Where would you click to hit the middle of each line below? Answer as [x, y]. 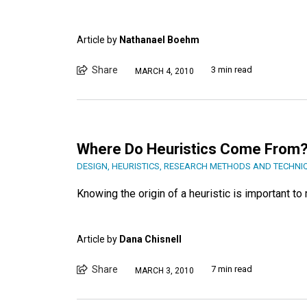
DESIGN [92, 167]
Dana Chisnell [150, 240]
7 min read [232, 269]
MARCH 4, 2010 [164, 71]
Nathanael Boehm [159, 40]
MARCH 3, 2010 [164, 270]
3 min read [232, 70]
